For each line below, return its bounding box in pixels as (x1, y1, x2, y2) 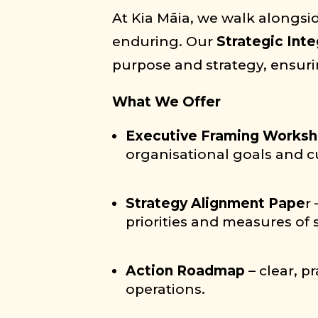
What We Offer (112, 94, 221, 110)
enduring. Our (112, 33, 217, 50)
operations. (126, 281, 206, 297)
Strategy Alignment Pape (126, 195, 306, 212)
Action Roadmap (126, 263, 246, 279)
